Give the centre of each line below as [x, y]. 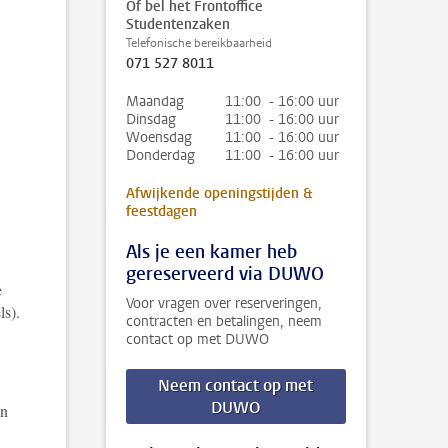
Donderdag [160, 155]
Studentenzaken [178, 24]
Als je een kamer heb [211, 252]
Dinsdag [151, 119]
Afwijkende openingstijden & [219, 193]
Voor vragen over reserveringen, [224, 303]
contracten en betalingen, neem [224, 321]
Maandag [155, 101]
